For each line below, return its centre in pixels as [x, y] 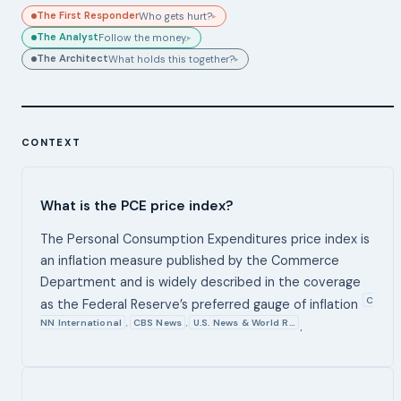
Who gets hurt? [175, 16]
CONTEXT [51, 143]
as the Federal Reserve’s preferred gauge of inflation [201, 304]
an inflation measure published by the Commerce [190, 260]
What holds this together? [171, 59]
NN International [81, 322]
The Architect [73, 59]
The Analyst [68, 37]
